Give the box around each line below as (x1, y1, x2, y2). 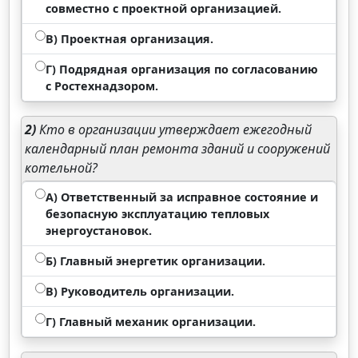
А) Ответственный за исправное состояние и (46, 189, 319, 205)
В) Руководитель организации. (46, 284, 235, 299)
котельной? (25, 159, 98, 177)
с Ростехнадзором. (46, 78, 159, 93)
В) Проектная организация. (46, 31, 214, 46)
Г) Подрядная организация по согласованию (46, 62, 319, 77)
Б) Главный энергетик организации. (46, 253, 266, 268)
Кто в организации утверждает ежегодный (36, 121, 312, 138)
